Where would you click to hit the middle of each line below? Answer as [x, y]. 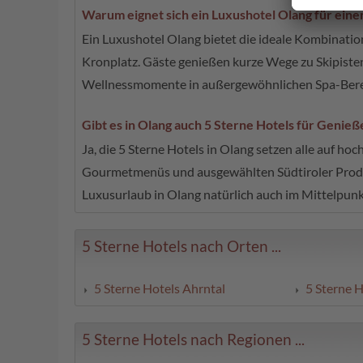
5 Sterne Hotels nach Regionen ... [193, 340]
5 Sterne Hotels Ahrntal [160, 288]
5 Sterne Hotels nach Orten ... [181, 246]
